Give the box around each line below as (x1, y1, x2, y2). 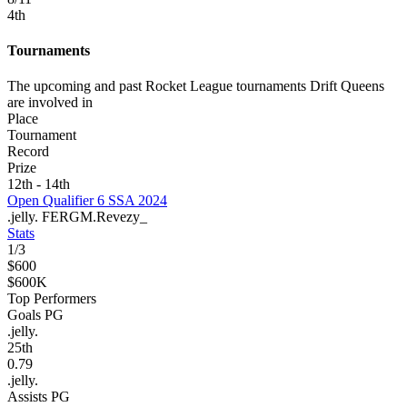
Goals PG (7, 307, 64, 323)
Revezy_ (96, 209, 147, 225)
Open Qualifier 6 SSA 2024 (7, 193, 167, 209)
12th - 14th (7, 176, 70, 193)
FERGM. (42, 209, 96, 225)
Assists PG (7, 389, 70, 405)
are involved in (7, 94, 93, 111)
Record (7, 144, 49, 160)
